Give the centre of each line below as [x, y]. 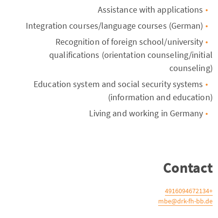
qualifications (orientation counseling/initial [131, 55]
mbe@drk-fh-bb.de [185, 201]
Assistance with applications [150, 9]
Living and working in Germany [146, 113]
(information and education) [160, 97]
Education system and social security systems [118, 84]
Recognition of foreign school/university [129, 42]
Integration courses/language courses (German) [115, 26]
